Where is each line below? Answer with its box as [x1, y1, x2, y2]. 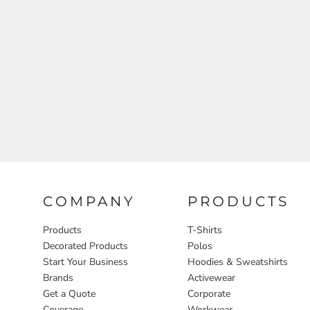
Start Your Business [43, 255, 128, 268]
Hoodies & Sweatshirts [187, 255, 288, 268]
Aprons [53, 8, 85, 19]
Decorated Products [43, 239, 128, 253]
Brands [43, 271, 73, 284]
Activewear [187, 271, 235, 284]
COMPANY [43, 192, 136, 210]
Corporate [187, 286, 230, 300]
